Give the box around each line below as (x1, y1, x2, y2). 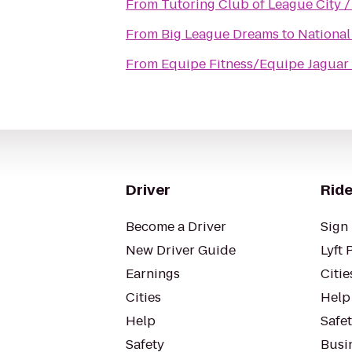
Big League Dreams (161, 25, 279, 43)
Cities (126, 288, 161, 306)
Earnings (126, 265, 180, 283)
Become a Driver (126, 218, 226, 236)
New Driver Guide (126, 241, 236, 259)
